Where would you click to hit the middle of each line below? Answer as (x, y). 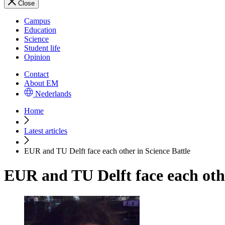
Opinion (37, 57)
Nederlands (53, 94)
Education (40, 30)
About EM (41, 83)
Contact (36, 74)
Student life (42, 48)
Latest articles (46, 131)
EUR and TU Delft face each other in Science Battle (107, 151)
